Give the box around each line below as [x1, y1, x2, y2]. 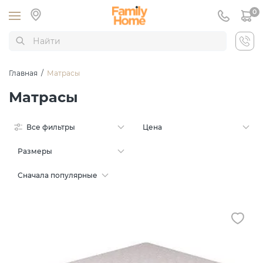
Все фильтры [26, 123, 75, 132]
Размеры [18, 147, 52, 156]
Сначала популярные [18, 171, 97, 180]
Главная [9, 69, 38, 78]
